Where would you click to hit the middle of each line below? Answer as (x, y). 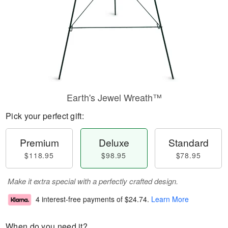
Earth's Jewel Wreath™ (114, 97)
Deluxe (114, 142)
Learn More (170, 199)
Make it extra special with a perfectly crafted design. (93, 181)
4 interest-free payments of (80, 199)
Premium (39, 142)
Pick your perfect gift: (45, 116)
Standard (188, 142)
